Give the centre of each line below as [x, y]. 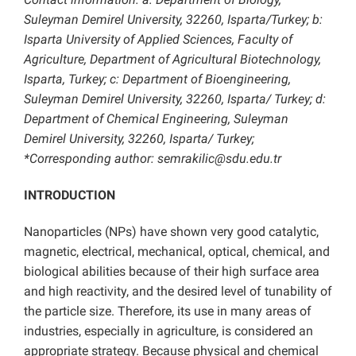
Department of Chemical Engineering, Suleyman [156, 119]
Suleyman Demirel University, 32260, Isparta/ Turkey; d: [175, 99]
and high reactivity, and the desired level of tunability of [178, 292]
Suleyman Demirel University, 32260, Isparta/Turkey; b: [173, 20]
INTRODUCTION [70, 195]
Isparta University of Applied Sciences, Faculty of [158, 40]
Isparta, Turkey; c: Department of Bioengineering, [157, 79]
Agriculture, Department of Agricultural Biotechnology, [172, 60]
